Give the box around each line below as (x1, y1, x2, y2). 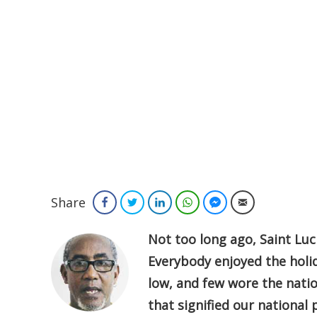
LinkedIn (171, 196, 204, 208)
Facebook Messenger (226, 196, 311, 208)
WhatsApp (198, 196, 240, 208)
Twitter (143, 196, 171, 208)
